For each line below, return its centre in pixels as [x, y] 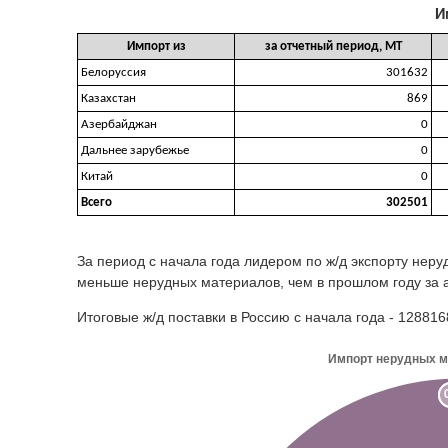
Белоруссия [113, 72]
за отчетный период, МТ [333, 46]
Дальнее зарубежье [135, 150]
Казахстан [108, 98]
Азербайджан [119, 124]
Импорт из [156, 46]
